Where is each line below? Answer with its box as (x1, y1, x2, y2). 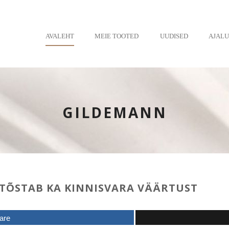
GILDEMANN (62, 103, 167, 123)
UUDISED (160, 32, 188, 40)
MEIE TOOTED (95, 32, 139, 40)
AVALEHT (45, 32, 74, 40)
